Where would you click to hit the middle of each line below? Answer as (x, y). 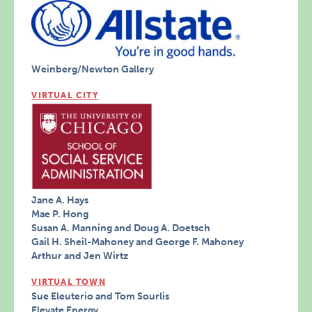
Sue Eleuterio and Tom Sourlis (101, 297)
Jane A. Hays (60, 201)
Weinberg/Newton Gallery (93, 69)
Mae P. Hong (60, 214)
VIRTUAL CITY (65, 95)
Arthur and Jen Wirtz (80, 256)
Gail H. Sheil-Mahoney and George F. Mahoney (138, 242)
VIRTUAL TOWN (69, 282)
